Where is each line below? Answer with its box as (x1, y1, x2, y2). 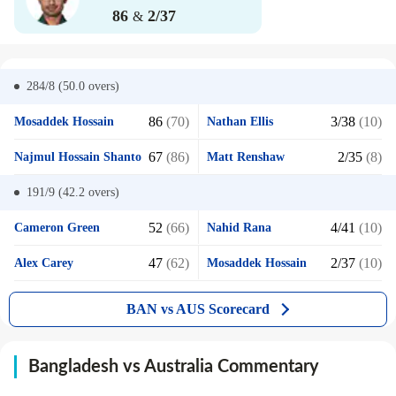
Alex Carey (14, 256, 73, 270)
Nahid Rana (207, 221, 271, 234)
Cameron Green (14, 221, 100, 234)
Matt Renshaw (207, 150, 285, 164)
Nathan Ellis (207, 115, 273, 128)
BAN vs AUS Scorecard (126, 301, 270, 316)
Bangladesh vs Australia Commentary (28, 358, 319, 376)
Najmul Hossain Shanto (14, 150, 141, 164)
